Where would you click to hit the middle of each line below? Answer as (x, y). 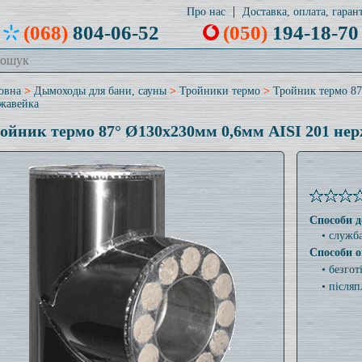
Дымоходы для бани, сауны (100, 91)
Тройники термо (219, 91)
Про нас (206, 12)
